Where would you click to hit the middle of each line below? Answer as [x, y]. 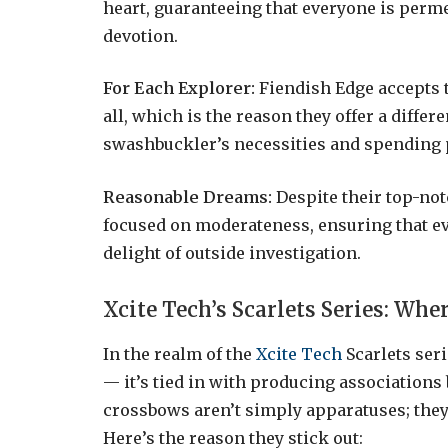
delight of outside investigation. [232, 253]
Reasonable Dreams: [187, 197]
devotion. [140, 35]
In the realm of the [179, 354]
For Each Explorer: [179, 88]
